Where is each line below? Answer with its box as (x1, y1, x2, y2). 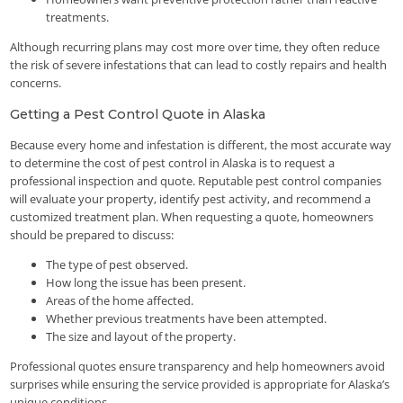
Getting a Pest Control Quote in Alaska (10, 105, 266, 122)
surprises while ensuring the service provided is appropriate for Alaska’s (10, 375, 390, 392)
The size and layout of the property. (46, 327, 237, 345)
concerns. (10, 75, 62, 92)
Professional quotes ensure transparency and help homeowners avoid (10, 357, 386, 374)
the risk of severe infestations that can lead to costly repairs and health (10, 57, 388, 74)
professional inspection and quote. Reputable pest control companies (10, 172, 382, 189)
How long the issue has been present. (46, 273, 246, 291)
